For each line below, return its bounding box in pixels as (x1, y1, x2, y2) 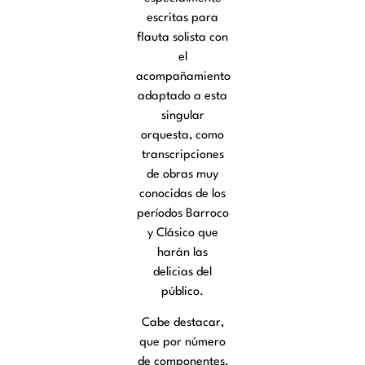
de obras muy (147, 168, 218, 181)
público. (161, 285, 204, 298)
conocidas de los (139, 187, 226, 200)
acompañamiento (136, 70, 231, 83)
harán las (157, 246, 208, 259)
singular (161, 109, 204, 122)
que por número (139, 336, 226, 349)
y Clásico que (147, 226, 218, 240)
